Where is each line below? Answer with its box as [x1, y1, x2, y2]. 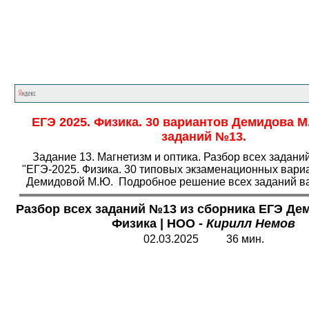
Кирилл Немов [206, 217, 295, 230]
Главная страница [79, 52, 188, 63]
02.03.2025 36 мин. [143, 233, 264, 245]
